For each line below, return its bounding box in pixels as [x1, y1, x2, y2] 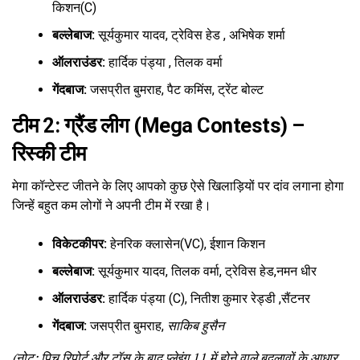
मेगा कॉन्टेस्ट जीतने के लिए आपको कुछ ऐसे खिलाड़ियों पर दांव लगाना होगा [12, 177, 344, 195]
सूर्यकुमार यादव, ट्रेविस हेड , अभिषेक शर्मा [95, 27, 285, 43]
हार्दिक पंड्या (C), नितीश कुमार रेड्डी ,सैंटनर [105, 291, 310, 307]
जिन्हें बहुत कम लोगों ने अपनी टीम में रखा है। [12, 196, 211, 215]
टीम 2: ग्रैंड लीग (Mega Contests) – [12, 113, 305, 138]
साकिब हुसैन [167, 318, 224, 334]
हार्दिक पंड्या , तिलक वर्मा [105, 55, 223, 71]
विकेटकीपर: [52, 236, 107, 252]
